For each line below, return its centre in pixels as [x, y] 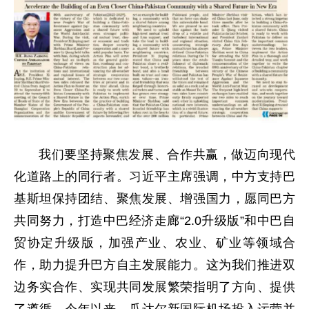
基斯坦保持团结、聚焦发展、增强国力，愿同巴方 [154, 198]
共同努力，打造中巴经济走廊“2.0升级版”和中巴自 [154, 220]
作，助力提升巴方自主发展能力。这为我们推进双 [154, 265]
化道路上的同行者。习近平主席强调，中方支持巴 [154, 176]
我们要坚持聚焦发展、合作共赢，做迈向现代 [167, 154]
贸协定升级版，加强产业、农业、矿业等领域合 [154, 242]
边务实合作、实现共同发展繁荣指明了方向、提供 [154, 287]
